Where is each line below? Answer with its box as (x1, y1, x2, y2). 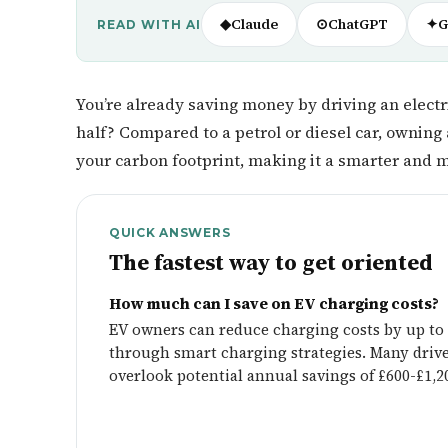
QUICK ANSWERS (109, 225, 231, 240)
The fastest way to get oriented (109, 247, 433, 277)
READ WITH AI (97, 16, 201, 32)
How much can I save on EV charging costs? (109, 293, 439, 314)
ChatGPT (327, 14, 388, 34)
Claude (230, 14, 278, 34)
